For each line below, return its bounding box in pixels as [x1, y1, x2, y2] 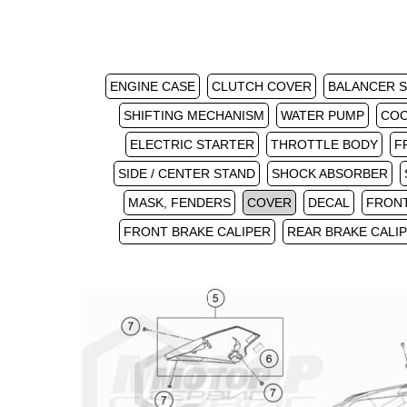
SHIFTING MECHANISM [123, 108, 264, 123]
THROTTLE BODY [270, 137, 378, 152]
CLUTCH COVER [211, 79, 312, 94]
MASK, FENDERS [127, 195, 231, 210]
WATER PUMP [280, 108, 364, 123]
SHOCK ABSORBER [272, 166, 388, 181]
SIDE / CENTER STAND [118, 166, 255, 181]
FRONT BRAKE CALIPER [123, 224, 271, 239]
